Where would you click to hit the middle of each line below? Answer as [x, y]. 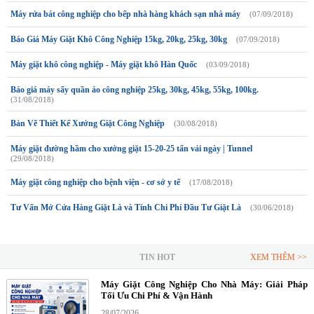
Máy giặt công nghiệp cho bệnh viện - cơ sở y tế [95, 183]
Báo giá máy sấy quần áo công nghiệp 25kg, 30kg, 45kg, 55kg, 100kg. [135, 90]
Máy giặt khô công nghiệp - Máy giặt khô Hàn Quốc [104, 65]
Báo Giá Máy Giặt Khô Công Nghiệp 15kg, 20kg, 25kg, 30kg [119, 40]
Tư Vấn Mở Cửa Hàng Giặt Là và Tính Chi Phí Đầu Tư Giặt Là [126, 208]
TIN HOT [157, 258]
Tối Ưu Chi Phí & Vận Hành [156, 296]
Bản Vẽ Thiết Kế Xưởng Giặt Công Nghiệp [88, 124]
